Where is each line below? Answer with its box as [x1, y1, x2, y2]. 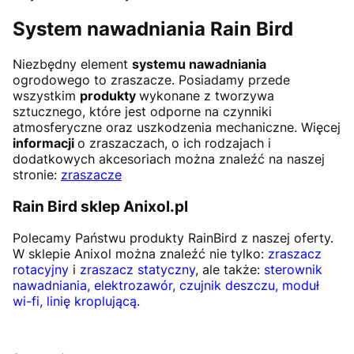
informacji [13, 134, 77, 151]
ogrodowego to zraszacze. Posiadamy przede [13, 71, 290, 88]
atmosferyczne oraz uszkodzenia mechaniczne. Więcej [13, 119, 341, 135]
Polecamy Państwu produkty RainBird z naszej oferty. [13, 230, 333, 247]
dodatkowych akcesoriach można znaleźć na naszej [13, 150, 325, 167]
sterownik [264, 262, 322, 278]
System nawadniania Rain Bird [13, 17, 298, 41]
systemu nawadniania [132, 55, 266, 72]
